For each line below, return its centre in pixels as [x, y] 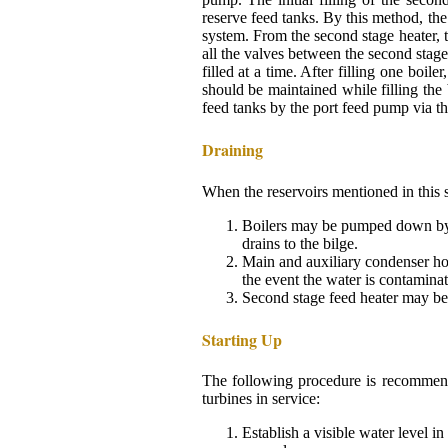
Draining [232, 150]
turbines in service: [260, 399]
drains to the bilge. [299, 243]
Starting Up [241, 339]
